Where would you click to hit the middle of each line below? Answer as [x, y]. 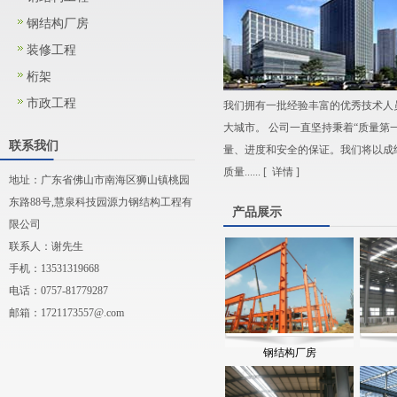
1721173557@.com [82, 313]
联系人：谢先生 [46, 247]
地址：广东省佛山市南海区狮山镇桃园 [99, 180]
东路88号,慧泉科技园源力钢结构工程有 [101, 202]
